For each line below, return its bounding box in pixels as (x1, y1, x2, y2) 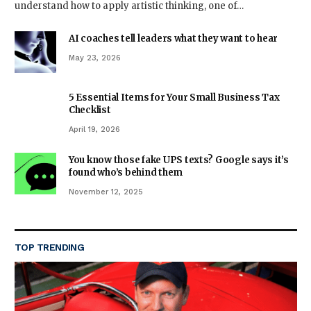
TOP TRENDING (15, 242, 85, 253)
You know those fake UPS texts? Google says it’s (69, 154, 289, 166)
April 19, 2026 (69, 125, 120, 134)
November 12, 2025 (69, 187, 143, 196)
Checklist (69, 104, 111, 116)
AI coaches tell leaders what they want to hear (69, 33, 278, 44)
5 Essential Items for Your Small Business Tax (69, 92, 280, 103)
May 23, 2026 (69, 53, 121, 62)
